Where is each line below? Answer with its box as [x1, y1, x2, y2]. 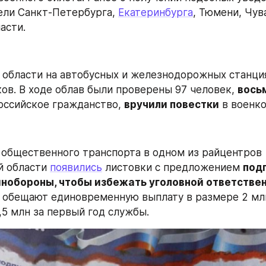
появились [50, 161, 102, 173]
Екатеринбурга [118, 6, 193, 18]
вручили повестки [124, 99, 219, 110]
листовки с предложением [102, 161, 243, 173]
